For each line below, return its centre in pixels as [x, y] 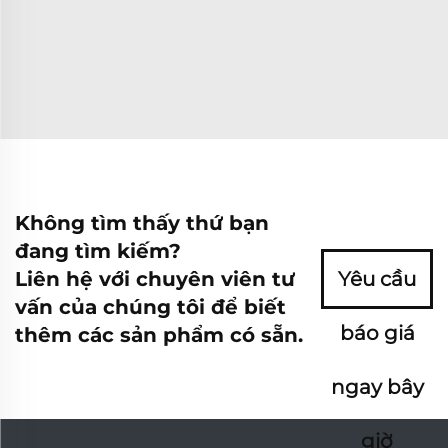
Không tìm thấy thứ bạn [142, 222]
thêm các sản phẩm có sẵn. [159, 334]
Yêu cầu [377, 278]
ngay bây [377, 386]
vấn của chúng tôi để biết [150, 306]
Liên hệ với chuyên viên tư [155, 278]
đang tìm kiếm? [98, 250]
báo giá [377, 332]
